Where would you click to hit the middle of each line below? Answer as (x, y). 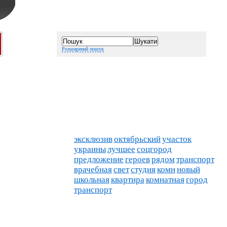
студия (143, 169)
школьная (91, 180)
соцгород (154, 149)
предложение (99, 159)
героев (137, 159)
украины (90, 149)
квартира (127, 180)
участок (177, 139)
